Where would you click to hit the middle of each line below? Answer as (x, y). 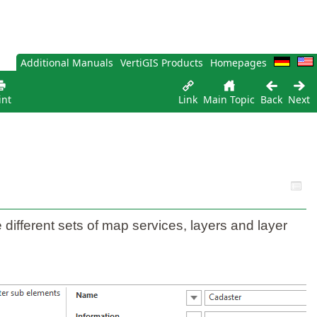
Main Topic (229, 99)
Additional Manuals (67, 63)
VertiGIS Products (162, 63)
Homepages (238, 63)
